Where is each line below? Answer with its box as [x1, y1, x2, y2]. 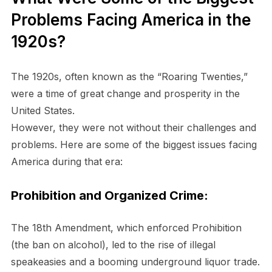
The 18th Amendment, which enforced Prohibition [10, 222, 242, 234]
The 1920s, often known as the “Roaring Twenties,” [10, 70, 248, 83]
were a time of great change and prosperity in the [10, 87, 240, 100]
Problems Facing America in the [10, 10, 251, 30]
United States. [10, 104, 75, 117]
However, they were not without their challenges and [10, 121, 256, 134]
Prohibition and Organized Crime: [10, 188, 208, 203]
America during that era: [10, 155, 123, 168]
